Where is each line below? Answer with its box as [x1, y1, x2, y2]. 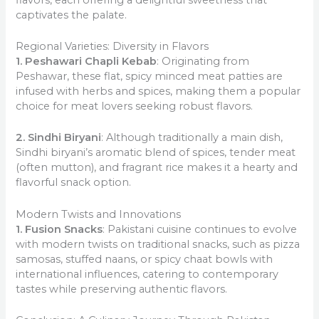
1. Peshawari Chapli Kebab [16, 55, 157, 68]
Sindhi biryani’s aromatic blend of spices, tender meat [16, 146, 296, 159]
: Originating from [157, 55, 250, 68]
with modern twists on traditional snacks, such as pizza [16, 237, 300, 251]
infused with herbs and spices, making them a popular [16, 85, 301, 98]
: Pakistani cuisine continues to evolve [103, 222, 298, 236]
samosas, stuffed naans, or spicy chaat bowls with [16, 252, 273, 266]
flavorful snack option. [16, 176, 132, 189]
